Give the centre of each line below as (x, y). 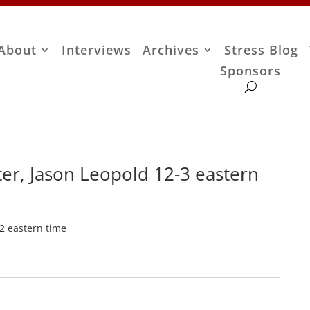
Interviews (97, 50)
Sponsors (251, 71)
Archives (171, 50)
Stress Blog (262, 50)
